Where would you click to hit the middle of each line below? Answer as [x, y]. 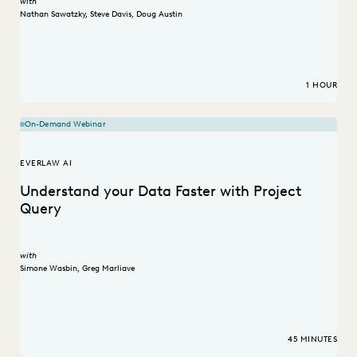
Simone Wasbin [49, 268]
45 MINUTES [312, 339]
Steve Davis [111, 14]
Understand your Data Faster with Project [161, 192]
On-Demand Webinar [65, 124]
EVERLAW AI [46, 163]
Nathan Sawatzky [53, 14]
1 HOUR [322, 85]
